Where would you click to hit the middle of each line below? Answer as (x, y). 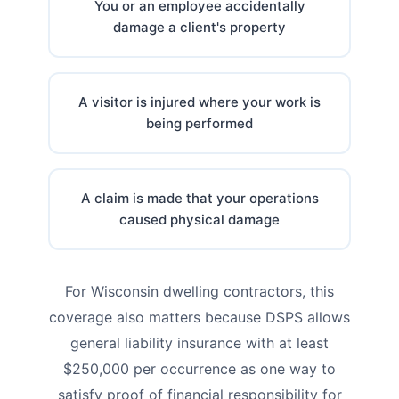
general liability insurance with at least (199, 342)
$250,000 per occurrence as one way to (199, 368)
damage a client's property (199, 27)
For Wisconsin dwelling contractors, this (199, 291)
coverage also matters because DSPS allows (199, 317)
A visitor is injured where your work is (199, 102)
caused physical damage (199, 219)
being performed (199, 123)
